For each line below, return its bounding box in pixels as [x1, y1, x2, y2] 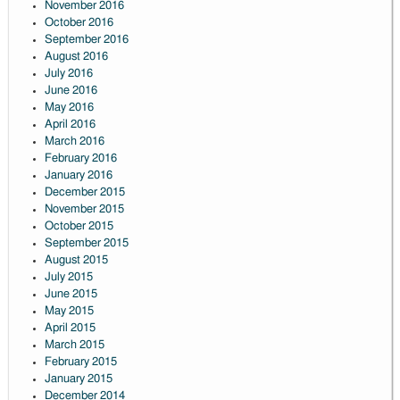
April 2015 [44, 322, 96, 335]
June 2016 [44, 85, 97, 97]
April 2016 [44, 119, 96, 131]
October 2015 [44, 221, 113, 233]
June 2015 [44, 288, 97, 301]
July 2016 [44, 68, 93, 80]
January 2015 [44, 373, 112, 386]
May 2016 [44, 102, 94, 114]
